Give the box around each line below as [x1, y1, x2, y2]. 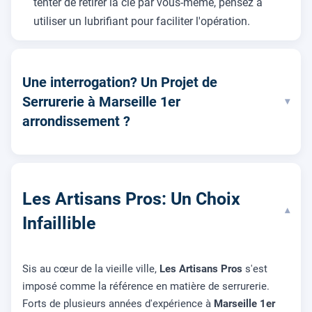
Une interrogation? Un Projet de [22, 73, 217, 91]
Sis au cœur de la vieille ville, [22, 263, 159, 276]
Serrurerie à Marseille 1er [22, 93, 180, 110]
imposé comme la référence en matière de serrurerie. [22, 280, 270, 293]
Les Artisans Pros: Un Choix [22, 189, 240, 210]
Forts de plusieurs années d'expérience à [22, 297, 214, 311]
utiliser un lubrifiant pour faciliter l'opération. [33, 14, 250, 28]
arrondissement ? [22, 112, 130, 130]
